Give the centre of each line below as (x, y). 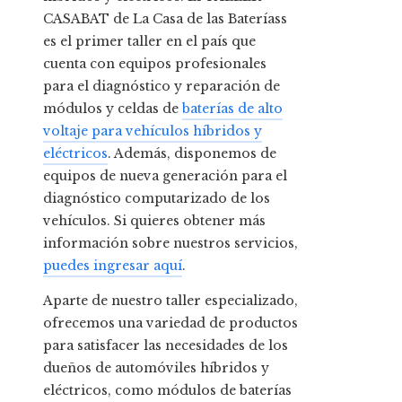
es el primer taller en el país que (149, 41)
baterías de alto (232, 108)
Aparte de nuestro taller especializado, (170, 300)
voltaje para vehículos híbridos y (153, 131)
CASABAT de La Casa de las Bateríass (165, 18)
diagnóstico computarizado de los (157, 198)
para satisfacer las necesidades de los (166, 345)
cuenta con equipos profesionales (155, 63)
